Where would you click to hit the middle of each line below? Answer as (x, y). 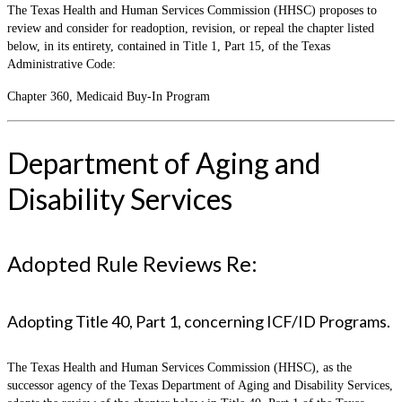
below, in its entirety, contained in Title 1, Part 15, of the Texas (169, 46)
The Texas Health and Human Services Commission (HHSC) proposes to (192, 10)
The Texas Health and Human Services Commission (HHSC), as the (179, 368)
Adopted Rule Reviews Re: (132, 264)
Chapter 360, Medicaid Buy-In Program (109, 96)
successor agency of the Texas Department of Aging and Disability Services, (200, 386)
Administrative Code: (61, 64)
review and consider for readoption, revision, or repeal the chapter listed (191, 28)
